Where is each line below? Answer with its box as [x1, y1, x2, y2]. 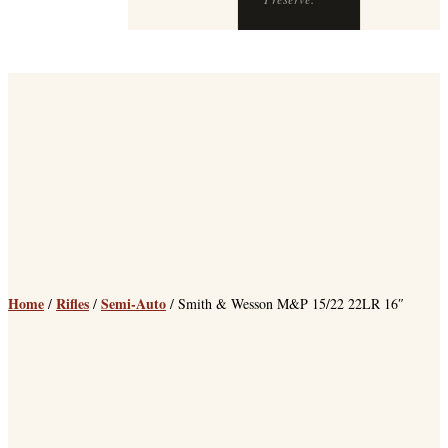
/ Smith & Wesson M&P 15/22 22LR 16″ [166, 294, 404, 314]
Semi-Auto [101, 293, 166, 315]
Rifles [56, 293, 89, 315]
